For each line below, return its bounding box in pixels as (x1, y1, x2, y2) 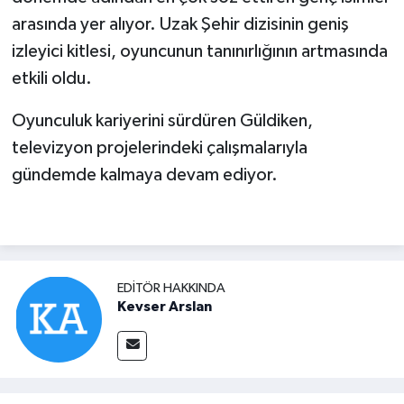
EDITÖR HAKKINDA (117, 280, 225, 295)
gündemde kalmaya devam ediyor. (11, 165, 278, 184)
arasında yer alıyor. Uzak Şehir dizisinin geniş (11, 14, 349, 33)
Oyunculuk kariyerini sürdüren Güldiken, (11, 111, 313, 130)
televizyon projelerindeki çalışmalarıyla (11, 138, 308, 157)
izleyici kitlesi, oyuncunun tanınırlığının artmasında (11, 41, 388, 60)
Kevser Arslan (117, 298, 212, 314)
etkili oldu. (11, 69, 92, 87)
